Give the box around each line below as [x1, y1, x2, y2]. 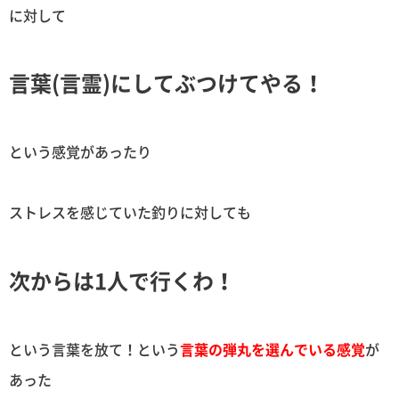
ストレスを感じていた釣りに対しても [9, 201, 251, 224]
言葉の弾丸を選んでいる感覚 [180, 338, 365, 360]
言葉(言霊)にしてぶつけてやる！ [9, 66, 324, 99]
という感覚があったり [9, 141, 151, 163]
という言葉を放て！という [9, 338, 180, 360]
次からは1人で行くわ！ [9, 264, 235, 297]
